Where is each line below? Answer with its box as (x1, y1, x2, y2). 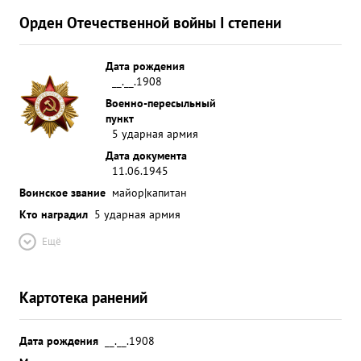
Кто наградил (19, 206, 88, 222)
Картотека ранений (19, 287, 147, 307)
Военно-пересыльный (106, 95, 216, 110)
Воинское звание (19, 185, 106, 200)
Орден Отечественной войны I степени (19, 12, 281, 32)
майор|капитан (112, 185, 187, 200)
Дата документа (106, 147, 187, 163)
